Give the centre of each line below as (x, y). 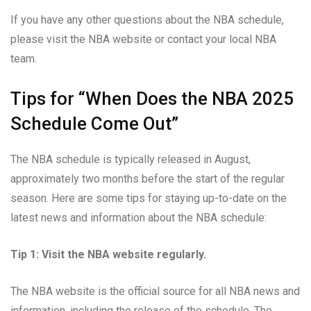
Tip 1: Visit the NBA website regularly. (108, 254)
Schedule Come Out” (94, 123)
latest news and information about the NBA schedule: (138, 217)
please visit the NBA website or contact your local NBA (143, 39)
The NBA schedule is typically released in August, (131, 159)
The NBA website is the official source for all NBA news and (155, 291)
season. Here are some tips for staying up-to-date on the (149, 198)
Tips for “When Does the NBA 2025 (152, 98)
